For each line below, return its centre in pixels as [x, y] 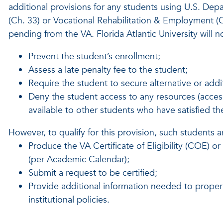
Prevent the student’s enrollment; [94, 56]
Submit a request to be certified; [93, 173]
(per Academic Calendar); [79, 159]
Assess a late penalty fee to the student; [108, 70]
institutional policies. [69, 200]
